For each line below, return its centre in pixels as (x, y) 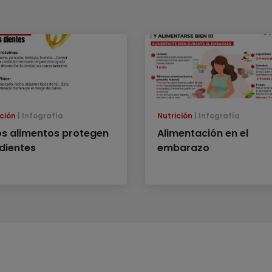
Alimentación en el (203, 134)
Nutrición (175, 116)
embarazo (183, 148)
